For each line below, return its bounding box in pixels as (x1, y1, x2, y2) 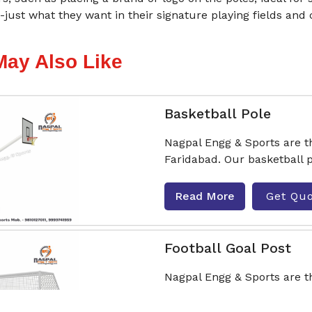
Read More (174, 189, 235, 203)
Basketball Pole (164, 104, 271, 122)
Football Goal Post (164, 239, 291, 256)
